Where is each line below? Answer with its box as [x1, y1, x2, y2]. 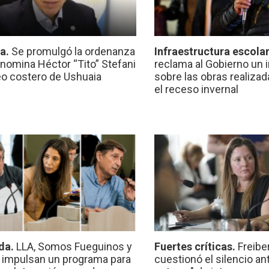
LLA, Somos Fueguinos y [16, 240, 132, 253]
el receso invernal [154, 83, 239, 96]
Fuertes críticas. [154, 240, 238, 253]
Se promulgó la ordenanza [11, 45, 135, 58]
